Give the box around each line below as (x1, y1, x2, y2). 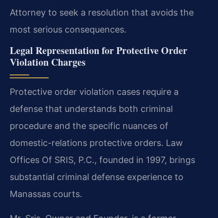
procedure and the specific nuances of (10, 121, 168, 131)
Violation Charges (10, 55, 86, 70)
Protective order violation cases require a (10, 87, 179, 97)
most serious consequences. (10, 24, 127, 35)
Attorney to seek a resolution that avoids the (10, 7, 194, 18)
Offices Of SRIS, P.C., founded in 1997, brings (10, 155, 195, 165)
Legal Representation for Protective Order (10, 43, 187, 58)
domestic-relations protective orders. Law (10, 138, 183, 148)
